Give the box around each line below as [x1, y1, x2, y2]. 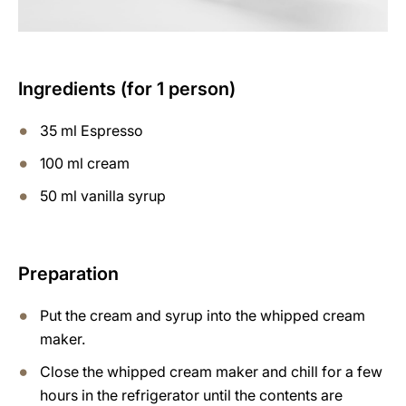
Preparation [18, 262, 119, 285]
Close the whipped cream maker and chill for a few [40, 362, 382, 381]
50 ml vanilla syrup [40, 186, 166, 205]
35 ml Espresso [40, 121, 143, 140]
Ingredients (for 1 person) [18, 77, 236, 100]
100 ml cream [40, 153, 130, 172]
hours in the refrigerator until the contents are [40, 385, 343, 404]
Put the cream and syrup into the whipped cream [40, 305, 365, 324]
